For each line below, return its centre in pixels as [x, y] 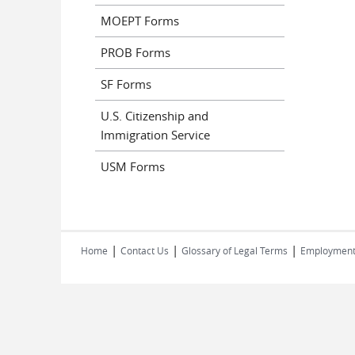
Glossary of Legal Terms [235, 250]
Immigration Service [155, 135]
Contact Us [145, 250]
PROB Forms [136, 52]
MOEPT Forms [140, 21]
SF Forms [126, 84]
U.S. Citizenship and [155, 116]
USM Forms [133, 166]
